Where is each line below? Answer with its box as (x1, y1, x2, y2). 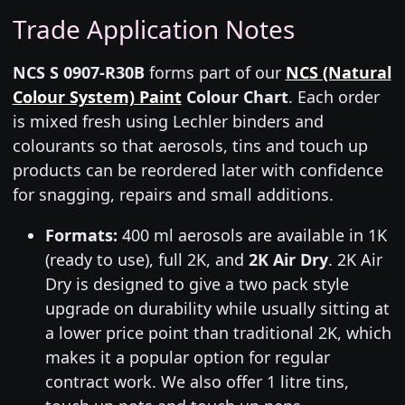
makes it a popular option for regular (44, 345, 330, 368)
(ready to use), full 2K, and (44, 248, 249, 270)
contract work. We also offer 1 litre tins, (44, 370, 349, 392)
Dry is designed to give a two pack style (44, 272, 349, 295)
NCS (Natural (285, 61, 391, 83)
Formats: (44, 223, 118, 246)
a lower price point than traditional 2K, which (44, 321, 391, 344)
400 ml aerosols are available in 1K (117, 223, 387, 246)
